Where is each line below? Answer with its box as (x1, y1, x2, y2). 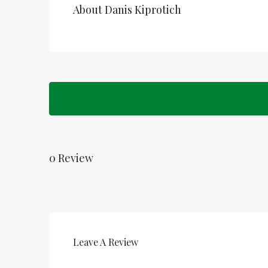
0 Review (49, 150, 93, 165)
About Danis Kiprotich (73, 2, 181, 17)
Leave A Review (73, 236, 138, 248)
